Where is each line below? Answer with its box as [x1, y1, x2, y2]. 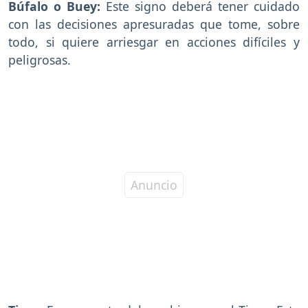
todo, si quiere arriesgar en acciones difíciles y [8, 33, 300, 50]
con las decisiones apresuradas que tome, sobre [8, 15, 300, 32]
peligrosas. [8, 51, 71, 68]
